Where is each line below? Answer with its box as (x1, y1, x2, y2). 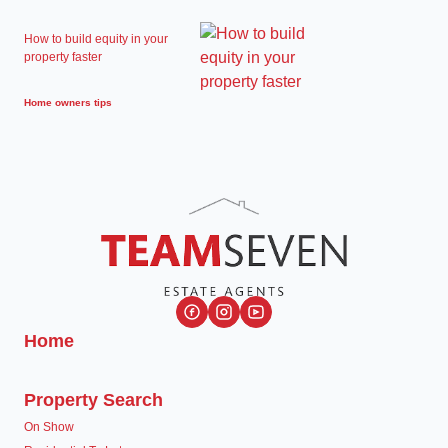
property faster (24, 50, 102, 64)
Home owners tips (24, 97, 112, 108)
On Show (24, 419, 74, 434)
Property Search (24, 389, 163, 410)
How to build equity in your (24, 32, 168, 46)
